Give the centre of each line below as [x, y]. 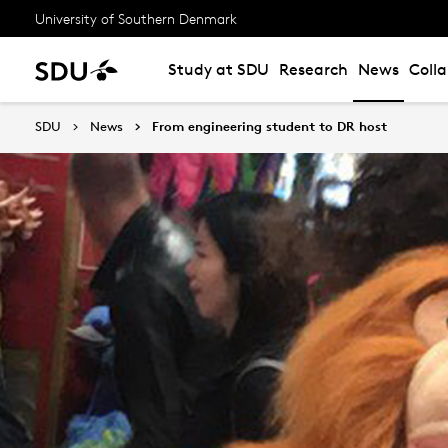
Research [313, 69]
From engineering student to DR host [269, 126]
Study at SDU [218, 69]
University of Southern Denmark [136, 18]
